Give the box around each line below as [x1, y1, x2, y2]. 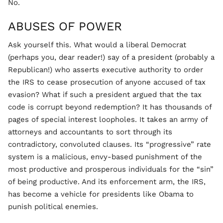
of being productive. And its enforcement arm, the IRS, [8, 177, 206, 186]
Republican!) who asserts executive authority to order [8, 65, 203, 74]
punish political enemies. [8, 202, 98, 211]
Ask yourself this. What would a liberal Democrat [8, 40, 186, 49]
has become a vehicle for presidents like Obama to [8, 190, 194, 199]
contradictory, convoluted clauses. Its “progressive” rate [8, 140, 211, 149]
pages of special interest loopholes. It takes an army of [8, 115, 208, 124]
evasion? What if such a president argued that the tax [8, 90, 202, 99]
